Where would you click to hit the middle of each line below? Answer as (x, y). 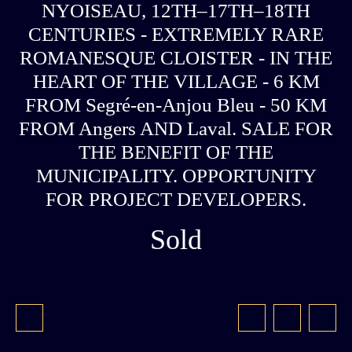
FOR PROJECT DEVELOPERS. (176, 199)
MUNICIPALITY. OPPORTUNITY (176, 175)
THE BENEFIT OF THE (176, 152)
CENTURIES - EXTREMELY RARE (176, 34)
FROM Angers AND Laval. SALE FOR (176, 128)
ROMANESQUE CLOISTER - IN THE (176, 57)
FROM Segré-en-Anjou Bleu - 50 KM (176, 104)
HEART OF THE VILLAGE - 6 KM (176, 81)
